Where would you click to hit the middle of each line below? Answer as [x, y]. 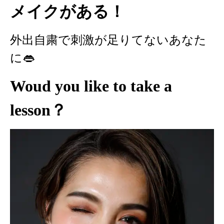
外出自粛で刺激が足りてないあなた [108, 40]
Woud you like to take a [91, 86]
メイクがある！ [67, 12]
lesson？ [38, 110]
